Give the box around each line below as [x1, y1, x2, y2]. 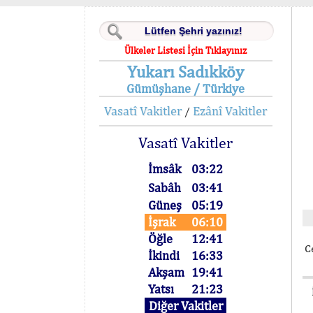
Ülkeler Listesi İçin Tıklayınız [124, 45, 247, 56]
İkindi [148, 248, 180, 263]
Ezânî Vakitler [193, 103, 268, 118]
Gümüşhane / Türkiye [126, 81, 245, 96]
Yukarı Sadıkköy [127, 61, 245, 81]
